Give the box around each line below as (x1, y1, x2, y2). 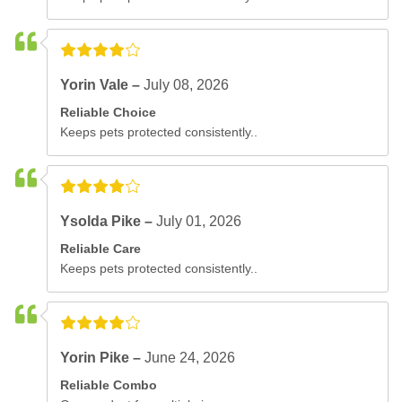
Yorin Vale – (60, 76, 144, 92)
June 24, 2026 (144, 349, 236, 365)
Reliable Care (60, 240, 142, 256)
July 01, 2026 (156, 213, 242, 229)
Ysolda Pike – (60, 213, 157, 229)
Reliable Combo (60, 377, 158, 392)
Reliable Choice (60, 104, 157, 119)
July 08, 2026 (144, 76, 230, 92)
